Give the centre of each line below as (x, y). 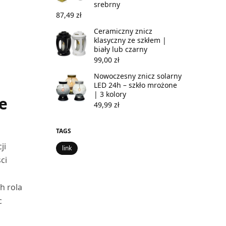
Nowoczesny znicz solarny (138, 76)
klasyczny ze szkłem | (130, 40)
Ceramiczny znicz (123, 31)
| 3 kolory (110, 94)
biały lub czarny (121, 49)
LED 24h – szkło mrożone (135, 85)
